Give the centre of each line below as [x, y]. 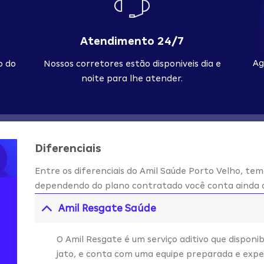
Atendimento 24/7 [132, 41]
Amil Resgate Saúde [108, 208]
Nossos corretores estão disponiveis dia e [132, 64]
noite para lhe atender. [132, 79]
